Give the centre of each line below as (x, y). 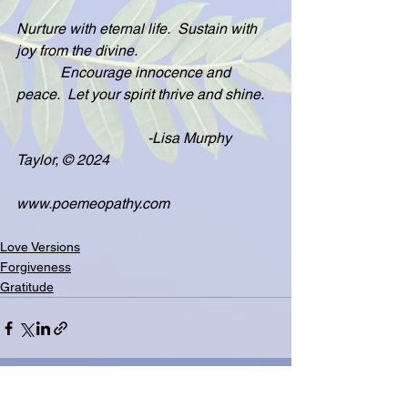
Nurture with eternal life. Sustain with (138, 29)
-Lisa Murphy (126, 138)
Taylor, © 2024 (63, 160)
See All (271, 394)
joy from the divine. (77, 51)
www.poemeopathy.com (93, 204)
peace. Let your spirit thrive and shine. (140, 94)
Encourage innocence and (125, 72)
